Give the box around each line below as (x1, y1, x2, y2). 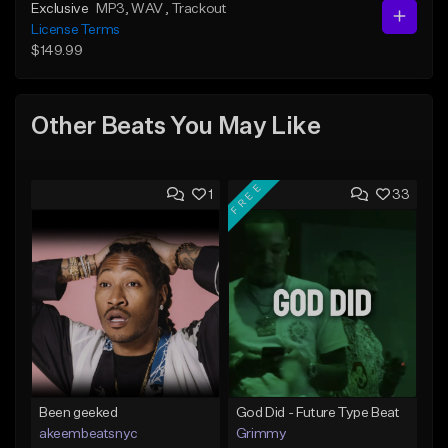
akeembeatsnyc (39, 426, 138, 441)
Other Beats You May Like (31, 115, 321, 140)
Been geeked (39, 405, 118, 420)
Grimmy (235, 426, 287, 441)
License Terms (31, 22, 120, 37)
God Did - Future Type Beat (235, 405, 400, 420)
